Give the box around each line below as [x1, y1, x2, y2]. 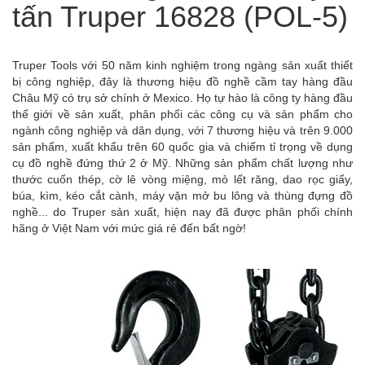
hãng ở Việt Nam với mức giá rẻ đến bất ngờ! [12, 221, 246, 235]
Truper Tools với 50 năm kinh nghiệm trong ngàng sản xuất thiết [12, 58, 353, 72]
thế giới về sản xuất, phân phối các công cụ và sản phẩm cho [12, 107, 353, 121]
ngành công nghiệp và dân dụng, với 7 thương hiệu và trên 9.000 [12, 123, 353, 137]
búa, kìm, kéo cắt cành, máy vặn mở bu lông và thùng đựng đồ [12, 188, 353, 202]
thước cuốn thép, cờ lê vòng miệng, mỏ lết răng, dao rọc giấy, [12, 172, 353, 186]
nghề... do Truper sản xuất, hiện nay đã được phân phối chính [12, 204, 353, 218]
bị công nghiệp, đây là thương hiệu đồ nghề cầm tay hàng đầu [12, 74, 353, 88]
